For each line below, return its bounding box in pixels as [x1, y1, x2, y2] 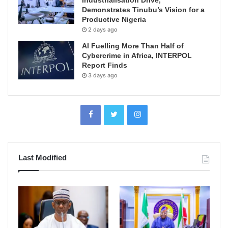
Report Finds [82, 61, 127, 69]
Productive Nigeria [82, 15, 146, 23]
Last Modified [18, 153, 67, 162]
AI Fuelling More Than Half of [82, 41, 184, 50]
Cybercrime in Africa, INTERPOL [82, 51, 192, 60]
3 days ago [88, 71, 118, 79]
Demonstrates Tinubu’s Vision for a [82, 5, 205, 14]
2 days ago [88, 25, 118, 33]
